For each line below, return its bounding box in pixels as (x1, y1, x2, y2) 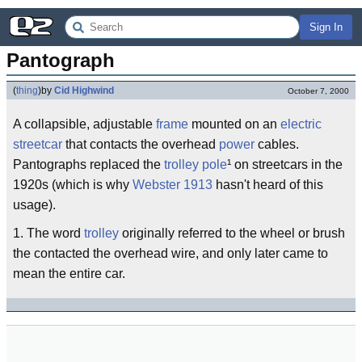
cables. (255, 137, 299, 151)
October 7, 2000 (288, 86, 349, 95)
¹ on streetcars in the (227, 158, 343, 171)
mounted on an (188, 117, 280, 131)
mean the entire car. (13, 267, 125, 280)
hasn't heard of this (213, 178, 323, 192)
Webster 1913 (133, 178, 213, 192)
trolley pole (164, 158, 227, 171)
